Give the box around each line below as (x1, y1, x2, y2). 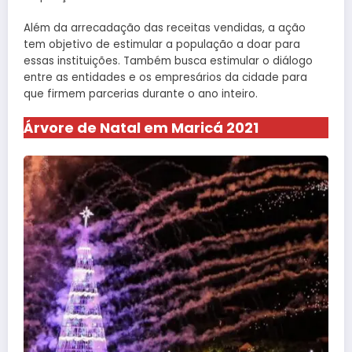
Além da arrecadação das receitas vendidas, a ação (24, 20, 306, 35)
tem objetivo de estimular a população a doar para (24, 36, 300, 52)
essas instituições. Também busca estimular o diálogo (24, 53, 313, 68)
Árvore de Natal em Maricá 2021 (24, 117, 258, 137)
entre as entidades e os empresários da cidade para (24, 69, 307, 85)
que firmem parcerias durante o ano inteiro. (24, 86, 258, 101)
